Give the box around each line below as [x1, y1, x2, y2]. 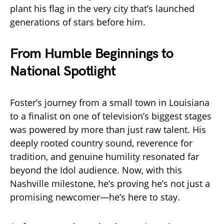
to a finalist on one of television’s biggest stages [10, 110, 211, 122]
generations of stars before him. [10, 16, 145, 28]
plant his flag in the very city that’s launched [10, 2, 194, 15]
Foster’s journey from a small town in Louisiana [10, 96, 209, 109]
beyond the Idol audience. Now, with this [10, 164, 182, 176]
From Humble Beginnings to [10, 45, 173, 62]
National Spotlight [10, 63, 116, 80]
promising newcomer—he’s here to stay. [10, 191, 180, 203]
